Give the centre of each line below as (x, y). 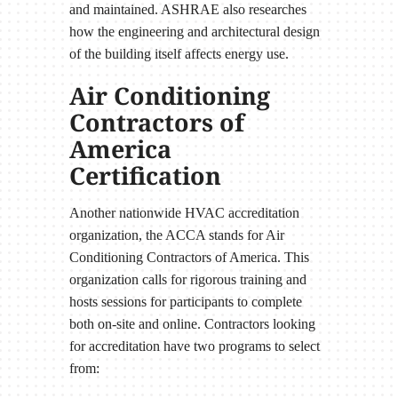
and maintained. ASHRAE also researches (187, 10)
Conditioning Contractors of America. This (189, 257)
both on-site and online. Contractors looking (192, 323)
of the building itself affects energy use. (179, 54)
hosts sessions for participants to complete (185, 301)
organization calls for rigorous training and (187, 279)
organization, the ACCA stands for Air (176, 235)
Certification (145, 176)
